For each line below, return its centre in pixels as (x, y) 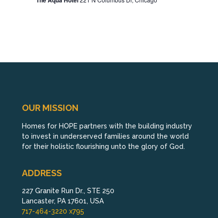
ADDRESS (42, 173)
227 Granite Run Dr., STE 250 (68, 191)
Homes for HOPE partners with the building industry (107, 126)
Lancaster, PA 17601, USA (63, 201)
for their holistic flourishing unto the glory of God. (103, 146)
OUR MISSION (50, 108)
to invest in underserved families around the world (105, 136)
